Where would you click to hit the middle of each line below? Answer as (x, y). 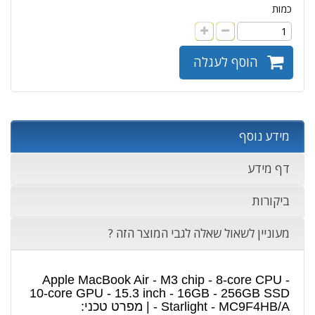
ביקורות (271, 201)
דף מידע (269, 168)
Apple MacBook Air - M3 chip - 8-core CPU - (166, 280)
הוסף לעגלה (226, 62)
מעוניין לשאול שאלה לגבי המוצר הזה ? (199, 233)
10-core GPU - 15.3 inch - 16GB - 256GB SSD (160, 293)
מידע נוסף (264, 136)
